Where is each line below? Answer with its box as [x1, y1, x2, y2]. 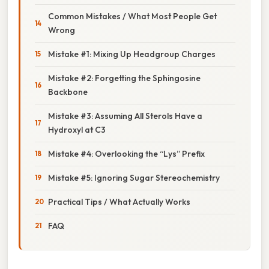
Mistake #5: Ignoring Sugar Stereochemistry [48, 172, 220, 183]
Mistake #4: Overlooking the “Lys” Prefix [48, 148, 205, 159]
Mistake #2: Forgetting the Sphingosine [48, 72, 201, 83]
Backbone [48, 86, 88, 97]
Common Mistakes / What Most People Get [48, 10, 217, 22]
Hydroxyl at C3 [48, 124, 106, 135]
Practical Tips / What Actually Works [48, 196, 190, 207]
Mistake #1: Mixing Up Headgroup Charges [48, 48, 216, 59]
